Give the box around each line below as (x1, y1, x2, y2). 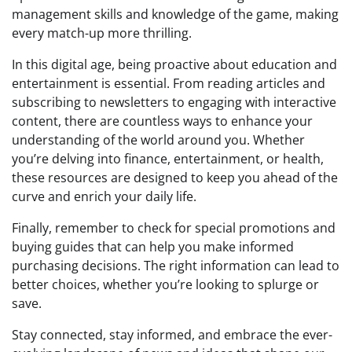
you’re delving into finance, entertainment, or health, (12, 150, 324, 167)
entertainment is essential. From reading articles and (12, 75, 325, 92)
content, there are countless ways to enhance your (12, 112, 313, 130)
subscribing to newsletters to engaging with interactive (12, 93, 336, 111)
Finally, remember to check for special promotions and (12, 219, 335, 236)
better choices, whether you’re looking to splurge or (12, 276, 319, 293)
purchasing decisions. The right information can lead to (12, 257, 339, 274)
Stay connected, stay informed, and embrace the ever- (12, 326, 332, 343)
